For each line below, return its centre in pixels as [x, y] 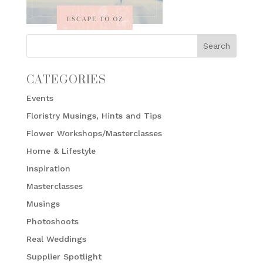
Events [40, 98]
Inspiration [48, 168]
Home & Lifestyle [61, 151]
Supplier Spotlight [64, 257]
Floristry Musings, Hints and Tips [94, 116]
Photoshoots [52, 221]
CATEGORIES [66, 80]
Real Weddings [56, 239]
